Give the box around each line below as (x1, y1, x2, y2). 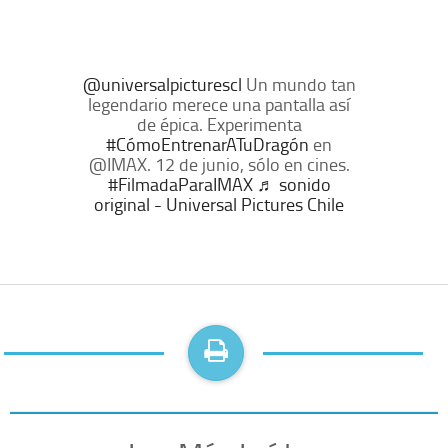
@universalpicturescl (82, 71, 242, 96)
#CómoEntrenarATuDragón (106, 131, 309, 156)
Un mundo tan (241, 71, 356, 96)
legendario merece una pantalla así (88, 91, 350, 116)
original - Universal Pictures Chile (94, 191, 344, 216)
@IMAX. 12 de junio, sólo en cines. (88, 151, 350, 176)
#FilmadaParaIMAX (107, 171, 253, 196)
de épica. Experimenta (136, 111, 302, 136)
